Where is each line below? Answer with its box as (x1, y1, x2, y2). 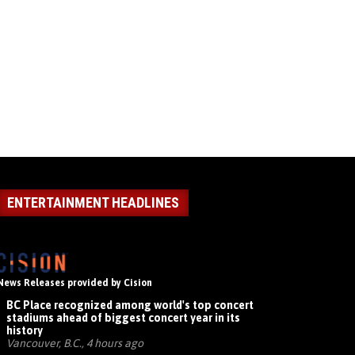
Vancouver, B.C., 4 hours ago (6, 336, 143, 349)
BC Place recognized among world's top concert (6, 298, 254, 311)
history (6, 323, 43, 337)
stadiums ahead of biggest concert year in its (6, 311, 240, 324)
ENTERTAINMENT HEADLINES (7, 193, 179, 211)
